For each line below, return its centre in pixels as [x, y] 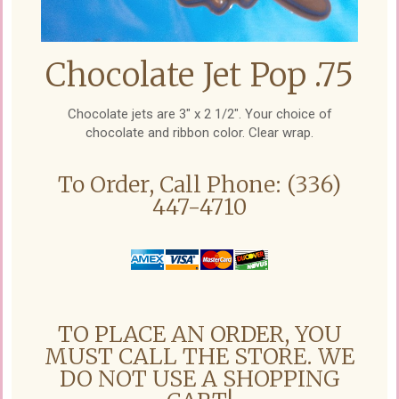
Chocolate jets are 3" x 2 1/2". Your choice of [199, 114]
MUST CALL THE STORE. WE [199, 357]
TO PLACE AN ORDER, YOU [199, 334]
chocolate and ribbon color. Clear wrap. [199, 133]
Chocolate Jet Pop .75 [199, 76]
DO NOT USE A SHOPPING [199, 379]
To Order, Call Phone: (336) [199, 185]
